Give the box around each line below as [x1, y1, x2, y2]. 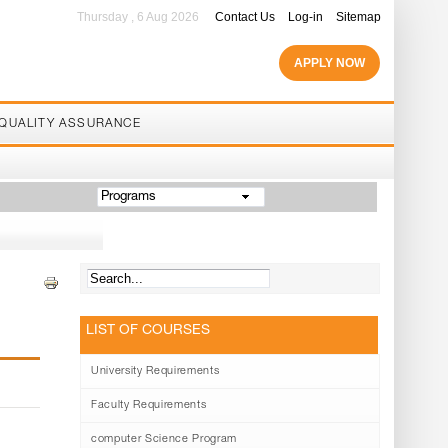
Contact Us [215, 10, 276, 24]
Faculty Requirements [91, 400, 207, 411]
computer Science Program [91, 434, 237, 445]
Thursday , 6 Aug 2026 [77, 10, 200, 24]
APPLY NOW [294, 56, 366, 70]
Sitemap [336, 10, 382, 24]
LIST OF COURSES [86, 324, 211, 338]
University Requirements [91, 366, 220, 377]
